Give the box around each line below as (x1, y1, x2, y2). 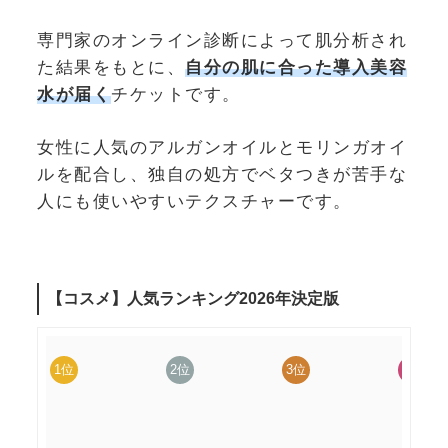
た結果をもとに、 (37, 57, 185, 78)
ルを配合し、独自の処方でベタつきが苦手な (37, 163, 407, 184)
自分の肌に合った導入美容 (185, 57, 407, 78)
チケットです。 (111, 84, 241, 105)
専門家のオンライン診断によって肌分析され (37, 30, 407, 51)
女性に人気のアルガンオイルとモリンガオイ (37, 136, 407, 157)
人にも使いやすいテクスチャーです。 (37, 190, 352, 211)
